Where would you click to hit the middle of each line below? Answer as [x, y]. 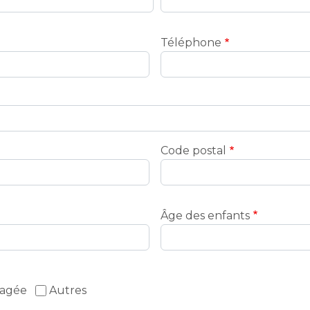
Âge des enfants [205, 215]
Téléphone [191, 42]
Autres [68, 291]
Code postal [193, 150]
